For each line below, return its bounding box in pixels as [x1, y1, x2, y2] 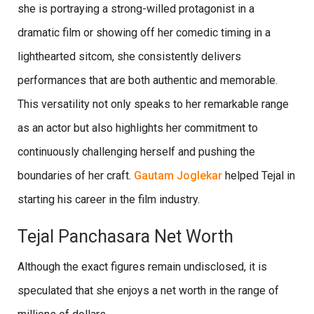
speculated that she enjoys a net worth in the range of [18, 283, 279, 297]
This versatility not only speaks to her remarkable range [18, 97, 289, 111]
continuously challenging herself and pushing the [18, 144, 255, 158]
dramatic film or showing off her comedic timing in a [18, 25, 271, 39]
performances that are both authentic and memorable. [18, 73, 278, 87]
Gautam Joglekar [134, 168, 222, 182]
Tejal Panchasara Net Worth [18, 226, 233, 247]
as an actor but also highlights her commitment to [18, 121, 258, 135]
